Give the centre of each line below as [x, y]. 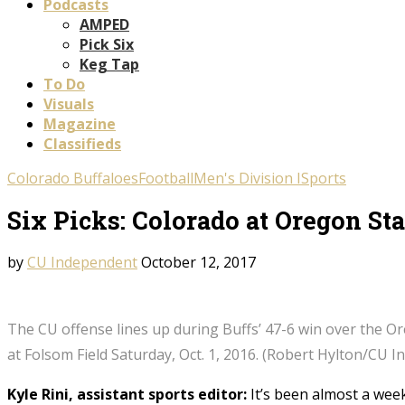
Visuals [69, 104]
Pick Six [107, 44]
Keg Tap [109, 64]
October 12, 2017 [198, 262]
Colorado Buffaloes [73, 178]
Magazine [80, 123]
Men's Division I [247, 178]
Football [166, 178]
